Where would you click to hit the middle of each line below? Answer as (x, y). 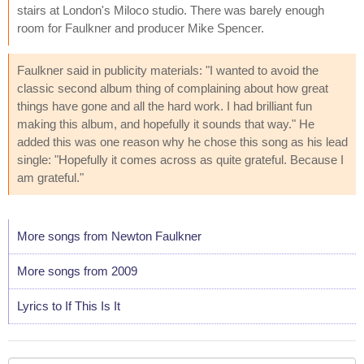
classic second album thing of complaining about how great (173, 88)
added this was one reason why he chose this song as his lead (182, 141)
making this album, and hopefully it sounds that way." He (166, 123)
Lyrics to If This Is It (69, 305)
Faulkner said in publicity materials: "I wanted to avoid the (168, 70)
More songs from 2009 (77, 271)
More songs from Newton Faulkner (109, 236)
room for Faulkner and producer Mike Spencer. (141, 28)
